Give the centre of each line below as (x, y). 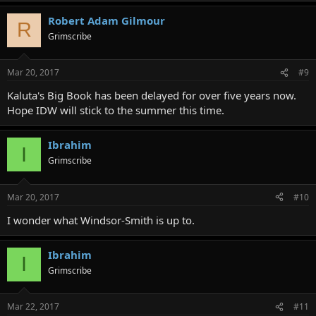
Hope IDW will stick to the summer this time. (116, 110)
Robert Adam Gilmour (107, 20)
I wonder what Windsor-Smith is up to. (101, 220)
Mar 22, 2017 (33, 306)
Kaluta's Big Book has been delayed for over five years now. (152, 95)
